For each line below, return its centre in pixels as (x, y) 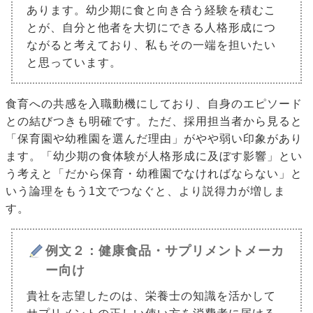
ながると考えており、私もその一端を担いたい (151, 45)
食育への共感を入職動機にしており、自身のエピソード (154, 104)
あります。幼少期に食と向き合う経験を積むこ (151, 10)
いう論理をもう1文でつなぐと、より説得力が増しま (146, 191)
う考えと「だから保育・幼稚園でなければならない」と (154, 174)
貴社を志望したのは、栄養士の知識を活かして (151, 296)
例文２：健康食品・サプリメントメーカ (165, 251)
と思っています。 (74, 63)
